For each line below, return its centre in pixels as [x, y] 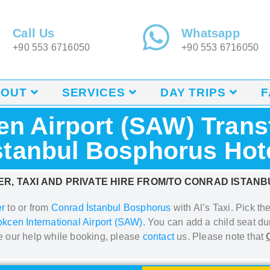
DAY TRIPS [193, 93]
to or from [28, 208]
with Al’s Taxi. [205, 208]
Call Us [34, 33]
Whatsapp [211, 33]
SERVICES [93, 93]
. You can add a [178, 222]
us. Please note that [221, 237]
